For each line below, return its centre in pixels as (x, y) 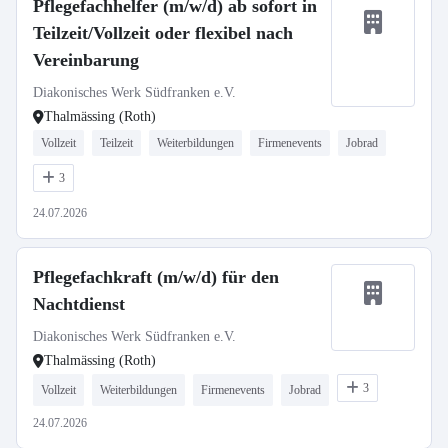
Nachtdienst (79, 304)
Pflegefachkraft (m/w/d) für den (156, 277)
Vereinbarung (86, 60)
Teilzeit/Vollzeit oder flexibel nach (163, 33)
